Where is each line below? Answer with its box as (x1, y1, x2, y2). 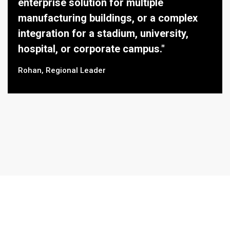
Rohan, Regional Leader (18, 66, 106, 75)
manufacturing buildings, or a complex (18, 12, 198, 24)
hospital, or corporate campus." (18, 43, 165, 55)
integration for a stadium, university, (18, 27, 188, 40)
